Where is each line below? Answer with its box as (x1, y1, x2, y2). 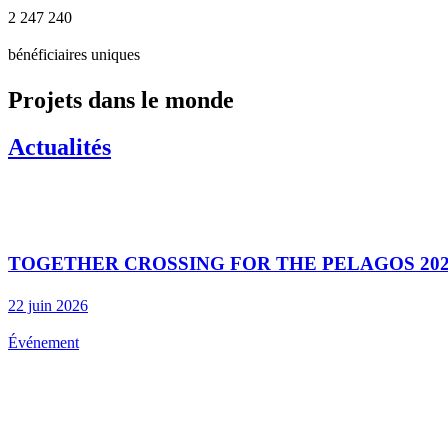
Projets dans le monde (8, 86, 234, 113)
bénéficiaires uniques (8, 45, 140, 63)
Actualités (8, 133, 111, 160)
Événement (8, 333, 79, 351)
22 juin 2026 (8, 296, 88, 314)
